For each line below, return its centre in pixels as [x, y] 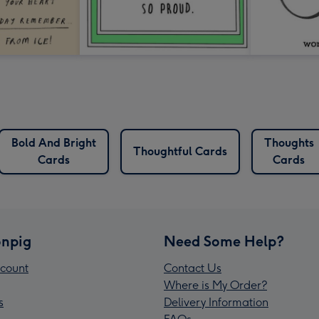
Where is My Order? [215, 286]
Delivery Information [216, 303]
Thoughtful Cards [180, 152]
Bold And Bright [53, 143]
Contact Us [193, 268]
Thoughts [289, 143]
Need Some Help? [224, 242]
